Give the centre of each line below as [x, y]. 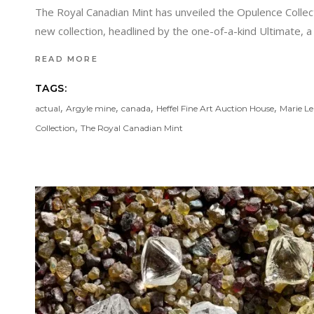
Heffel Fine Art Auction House [215, 109]
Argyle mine [91, 109]
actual [48, 109]
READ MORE [67, 59]
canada [136, 109]
